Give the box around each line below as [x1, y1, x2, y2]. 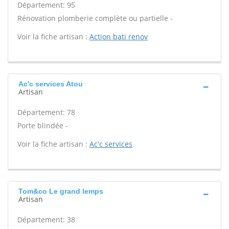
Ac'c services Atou [18, 80, 83, 88]
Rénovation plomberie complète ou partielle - [17, 13, 173, 23]
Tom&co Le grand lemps [18, 187, 103, 195]
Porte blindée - [17, 121, 68, 130]
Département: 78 [17, 107, 75, 117]
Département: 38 [17, 215, 75, 224]
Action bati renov [89, 32, 148, 41]
